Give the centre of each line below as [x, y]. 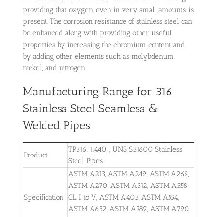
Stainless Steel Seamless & [90, 109]
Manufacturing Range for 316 [97, 92]
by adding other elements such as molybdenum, [99, 56]
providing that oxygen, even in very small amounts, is [108, 10]
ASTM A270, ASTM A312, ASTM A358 [128, 185]
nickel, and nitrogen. [54, 68]
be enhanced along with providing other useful [97, 33]
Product [36, 155]
